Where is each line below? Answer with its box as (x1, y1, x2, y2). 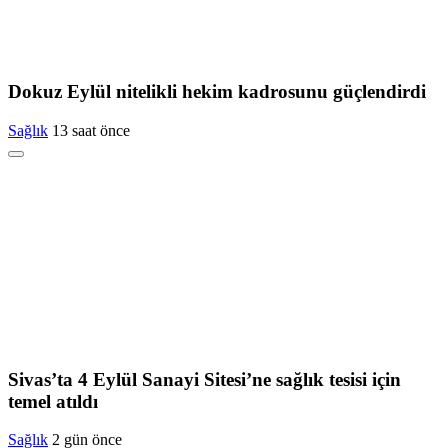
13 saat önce (52, 121, 130, 139)
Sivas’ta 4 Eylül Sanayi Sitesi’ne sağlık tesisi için (8, 368, 401, 390)
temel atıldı (8, 390, 98, 412)
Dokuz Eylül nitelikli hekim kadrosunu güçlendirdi (8, 81, 426, 103)
